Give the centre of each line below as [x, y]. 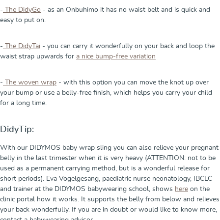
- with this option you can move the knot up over [133, 82]
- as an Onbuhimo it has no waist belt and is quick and [125, 10]
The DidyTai [22, 46]
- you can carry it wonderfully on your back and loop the [127, 46]
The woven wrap [30, 82]
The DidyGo [22, 10]
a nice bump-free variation [116, 56]
